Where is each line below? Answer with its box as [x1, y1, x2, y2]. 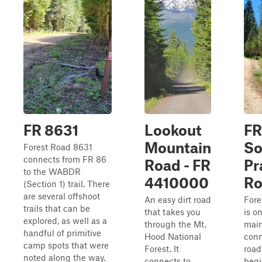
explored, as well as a [23, 215, 107, 226]
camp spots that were [23, 240, 109, 250]
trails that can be [23, 203, 90, 213]
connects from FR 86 [23, 154, 106, 164]
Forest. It [144, 243, 179, 254]
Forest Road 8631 [23, 142, 92, 152]
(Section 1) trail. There [23, 178, 110, 189]
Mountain [144, 139, 211, 156]
